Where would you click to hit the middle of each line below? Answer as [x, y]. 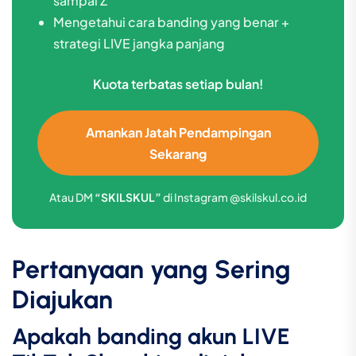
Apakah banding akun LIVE [151, 337]
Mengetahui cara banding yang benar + [171, 22]
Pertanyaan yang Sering [151, 269]
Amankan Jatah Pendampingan [178, 132]
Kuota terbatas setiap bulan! [178, 84]
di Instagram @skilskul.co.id [234, 197]
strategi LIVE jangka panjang [139, 43]
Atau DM [72, 197]
